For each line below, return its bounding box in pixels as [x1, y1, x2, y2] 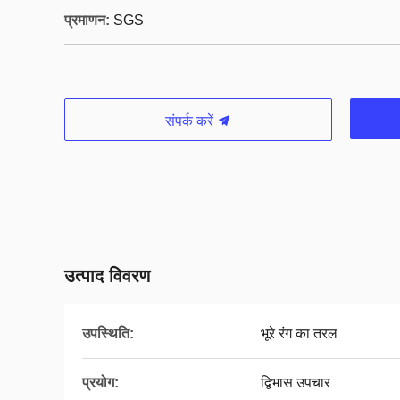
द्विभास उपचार [261, 375, 330, 390]
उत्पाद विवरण [64, 266, 150, 286]
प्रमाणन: [64, 12, 110, 28]
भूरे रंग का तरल [261, 326, 337, 341]
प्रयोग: [82, 375, 119, 390]
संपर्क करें [165, 113, 217, 129]
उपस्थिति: [82, 326, 134, 341]
